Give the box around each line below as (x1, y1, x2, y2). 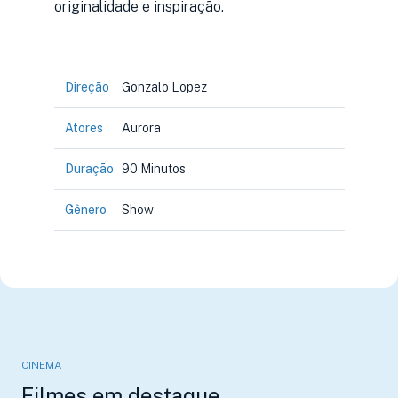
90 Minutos (121, 162, 186, 176)
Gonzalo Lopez (121, 80, 207, 94)
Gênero (64, 203, 107, 217)
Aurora (121, 121, 161, 135)
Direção (64, 80, 109, 94)
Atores (64, 121, 103, 135)
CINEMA (21, 359, 61, 371)
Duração (64, 162, 114, 176)
